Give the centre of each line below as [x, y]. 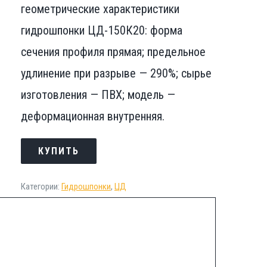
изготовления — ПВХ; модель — [98, 94]
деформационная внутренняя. [92, 116]
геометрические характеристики [100, 9]
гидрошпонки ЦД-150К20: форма [101, 30]
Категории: [41, 186]
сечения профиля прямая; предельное [113, 52]
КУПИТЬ [58, 151]
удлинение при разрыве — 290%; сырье [116, 73]
